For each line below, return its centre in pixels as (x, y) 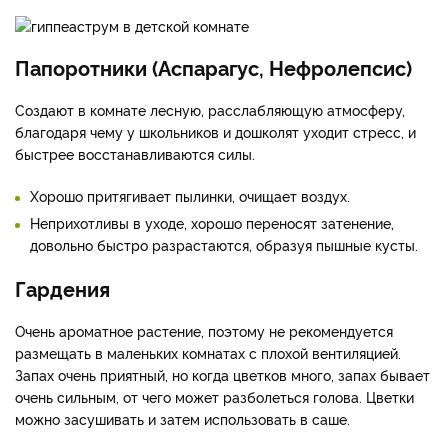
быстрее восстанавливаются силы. (135, 154)
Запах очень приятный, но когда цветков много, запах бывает (222, 375)
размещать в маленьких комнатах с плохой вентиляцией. (208, 353)
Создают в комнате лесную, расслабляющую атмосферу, (210, 110)
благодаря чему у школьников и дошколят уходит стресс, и (215, 132)
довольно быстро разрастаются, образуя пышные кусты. (224, 245)
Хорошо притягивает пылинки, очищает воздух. (190, 196)
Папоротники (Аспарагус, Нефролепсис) (213, 67)
